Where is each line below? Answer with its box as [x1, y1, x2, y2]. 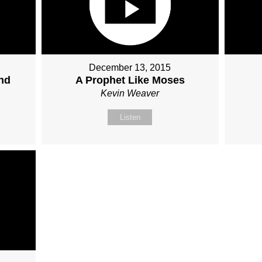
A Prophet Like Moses [75, 74, 185, 87]
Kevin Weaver [101, 88, 160, 99]
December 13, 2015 [89, 63, 171, 73]
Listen [119, 113, 140, 122]
